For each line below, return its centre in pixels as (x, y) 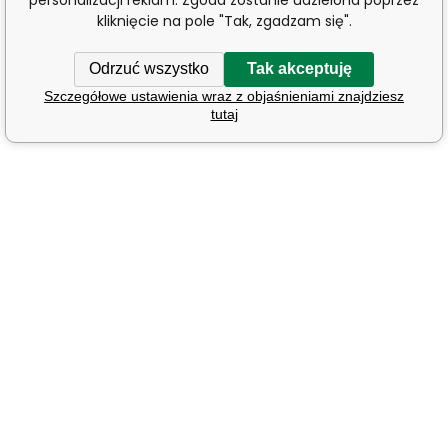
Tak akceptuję (299, 68)
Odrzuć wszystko (149, 68)
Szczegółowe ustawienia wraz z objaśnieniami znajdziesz (224, 95)
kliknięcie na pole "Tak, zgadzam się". (224, 20)
